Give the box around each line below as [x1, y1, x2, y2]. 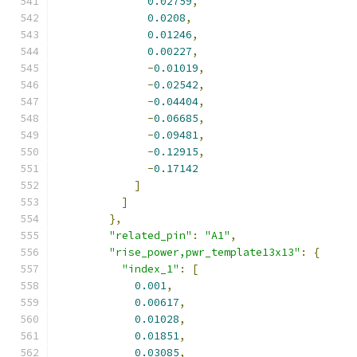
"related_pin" [109, 229, 192, 242]
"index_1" [122, 262, 179, 276]
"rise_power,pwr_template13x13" [109, 245, 300, 259]
